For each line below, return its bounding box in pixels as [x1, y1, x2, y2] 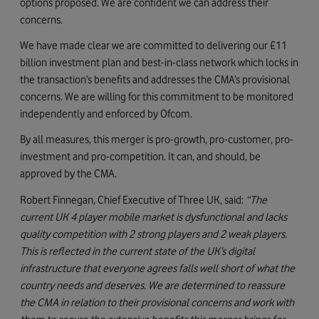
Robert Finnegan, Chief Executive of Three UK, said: [20, 192, 246, 206]
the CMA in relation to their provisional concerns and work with [20, 295, 294, 309]
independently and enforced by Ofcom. [20, 107, 192, 121]
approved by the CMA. [20, 167, 117, 181]
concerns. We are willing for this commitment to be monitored [20, 90, 293, 104]
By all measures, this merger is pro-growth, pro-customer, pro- [20, 132, 293, 147]
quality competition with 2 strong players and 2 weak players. [20, 226, 287, 241]
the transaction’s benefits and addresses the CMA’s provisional [20, 73, 290, 87]
